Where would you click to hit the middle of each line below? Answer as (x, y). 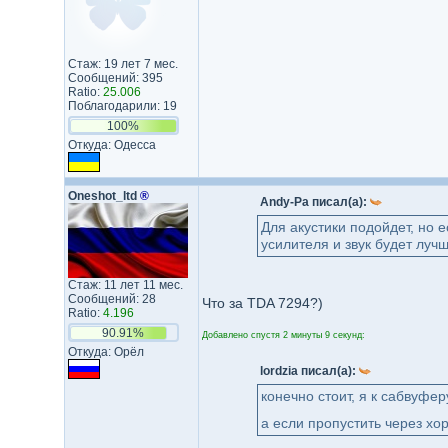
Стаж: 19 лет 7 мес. (122, 64)
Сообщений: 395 (115, 78)
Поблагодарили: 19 (122, 106)
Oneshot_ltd (103, 196)
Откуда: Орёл (105, 352)
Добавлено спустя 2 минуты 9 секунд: (283, 335)
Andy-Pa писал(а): (314, 202)
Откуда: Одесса (111, 145)
